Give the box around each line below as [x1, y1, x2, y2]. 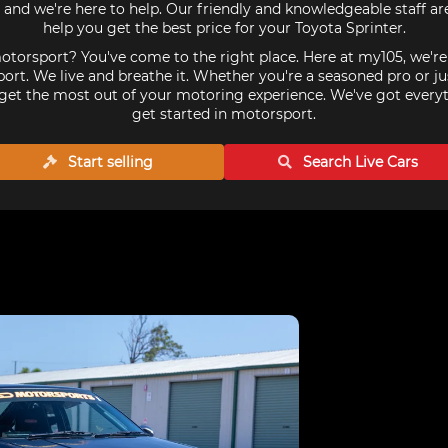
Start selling [64, 153, 154, 171]
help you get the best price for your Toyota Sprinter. [42, 19, 406, 37]
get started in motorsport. [132, 105, 316, 123]
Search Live [299, 153, 388, 171]
